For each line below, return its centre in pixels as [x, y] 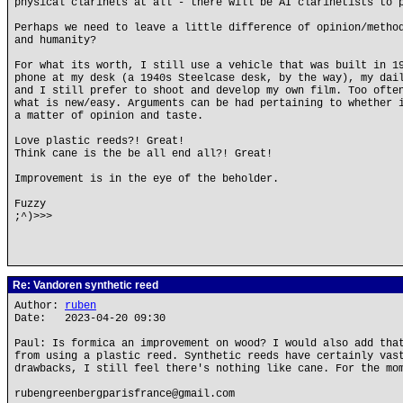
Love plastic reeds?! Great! [99, 141]
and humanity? [55, 40]
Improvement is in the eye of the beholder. [147, 179]
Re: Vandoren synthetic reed [84, 285]
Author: [40, 306]
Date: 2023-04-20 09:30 [90, 318]
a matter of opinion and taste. [109, 116]
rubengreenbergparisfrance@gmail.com [125, 394]
